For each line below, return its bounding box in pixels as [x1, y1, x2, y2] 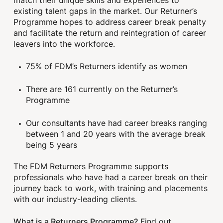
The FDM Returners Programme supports [13, 161, 169, 172]
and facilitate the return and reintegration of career [13, 27, 207, 38]
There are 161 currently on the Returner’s [26, 84, 178, 95]
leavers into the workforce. [13, 38, 115, 49]
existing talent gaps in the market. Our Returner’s [13, 5, 198, 16]
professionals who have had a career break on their [13, 172, 208, 183]
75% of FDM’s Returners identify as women [26, 61, 187, 72]
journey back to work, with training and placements [13, 183, 208, 194]
